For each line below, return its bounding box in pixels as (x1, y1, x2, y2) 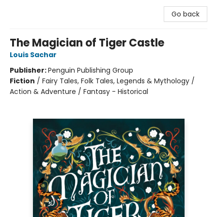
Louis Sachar (10, 50, 57, 60)
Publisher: (10, 65, 48, 75)
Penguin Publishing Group (48, 65, 133, 75)
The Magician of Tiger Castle (10, 35, 164, 50)
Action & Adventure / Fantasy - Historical (10, 87, 148, 96)
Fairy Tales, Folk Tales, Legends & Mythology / (42, 76, 195, 86)
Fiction (10, 76, 35, 86)
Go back (171, 9, 200, 19)
